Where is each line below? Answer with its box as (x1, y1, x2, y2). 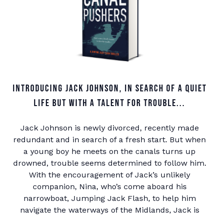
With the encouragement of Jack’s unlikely (29, 170, 190, 179)
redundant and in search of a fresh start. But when (13, 135, 206, 144)
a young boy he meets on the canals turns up (23, 147, 196, 156)
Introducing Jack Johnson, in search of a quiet (12, 83, 207, 94)
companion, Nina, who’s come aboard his (32, 182, 187, 191)
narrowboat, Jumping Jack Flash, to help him (23, 194, 196, 203)
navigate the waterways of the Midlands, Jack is (20, 205, 199, 215)
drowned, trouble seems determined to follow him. (13, 158, 206, 168)
